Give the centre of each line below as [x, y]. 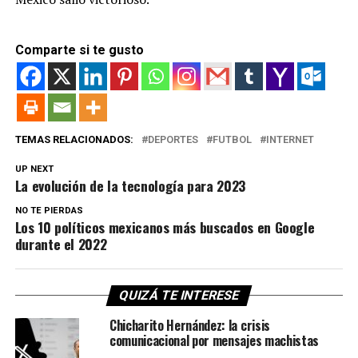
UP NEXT [34, 169]
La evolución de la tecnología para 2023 [130, 185]
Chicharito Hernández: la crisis [189, 325]
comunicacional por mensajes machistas [214, 340]
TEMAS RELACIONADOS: [74, 139]
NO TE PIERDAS [49, 210]
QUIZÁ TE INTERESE [179, 295]
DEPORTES [173, 139]
